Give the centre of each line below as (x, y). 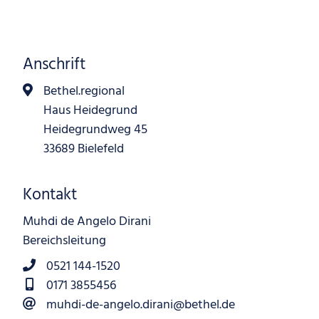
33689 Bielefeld (83, 149)
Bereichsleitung (65, 241)
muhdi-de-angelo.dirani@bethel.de (140, 305)
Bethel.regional (84, 91)
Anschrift (54, 65)
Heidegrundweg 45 (95, 130)
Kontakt (50, 195)
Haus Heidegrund (90, 111)
